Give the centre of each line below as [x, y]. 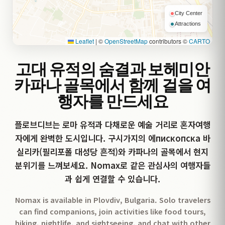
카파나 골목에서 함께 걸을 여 [113, 86]
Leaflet [84, 41]
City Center [189, 13]
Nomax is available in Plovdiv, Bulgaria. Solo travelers [113, 200]
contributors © [168, 41]
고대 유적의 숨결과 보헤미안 [113, 70]
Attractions [188, 24]
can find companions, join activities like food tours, [113, 211]
